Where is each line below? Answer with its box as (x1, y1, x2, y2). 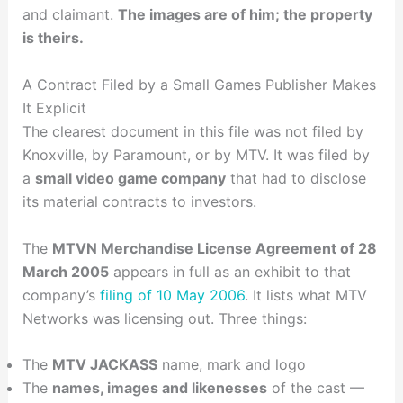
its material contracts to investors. (22, 193, 256, 210)
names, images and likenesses (51, 379, 267, 398)
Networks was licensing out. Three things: (22, 309, 307, 327)
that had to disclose (225, 169, 366, 187)
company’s (22, 285, 100, 304)
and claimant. (22, 5, 118, 24)
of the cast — (266, 379, 364, 398)
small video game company (34, 169, 226, 187)
